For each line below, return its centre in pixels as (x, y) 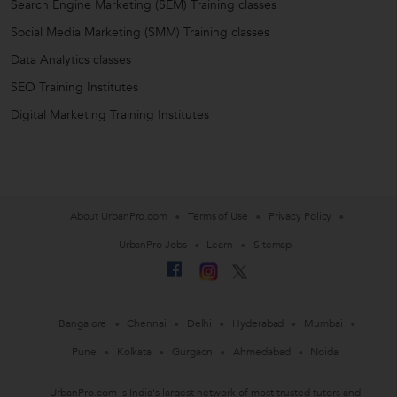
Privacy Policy (300, 217)
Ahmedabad (262, 352)
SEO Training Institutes (74, 87)
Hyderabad (258, 324)
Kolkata (134, 352)
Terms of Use (218, 217)
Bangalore (83, 324)
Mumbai (323, 324)
